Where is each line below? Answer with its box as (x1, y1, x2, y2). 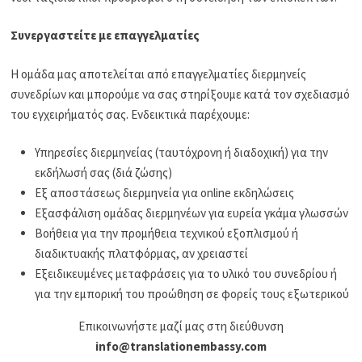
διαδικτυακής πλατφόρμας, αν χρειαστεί (35, 246, 249, 262)
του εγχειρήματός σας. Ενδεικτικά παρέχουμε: (11, 106, 250, 122)
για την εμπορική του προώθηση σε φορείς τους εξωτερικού (35, 286, 350, 302)
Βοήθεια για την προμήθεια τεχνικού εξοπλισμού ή (35, 225, 299, 242)
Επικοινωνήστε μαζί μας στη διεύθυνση (78, 318, 284, 335)
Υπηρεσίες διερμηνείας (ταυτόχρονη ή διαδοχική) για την (35, 145, 329, 161)
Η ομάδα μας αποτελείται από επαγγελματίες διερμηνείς (11, 65, 307, 82)
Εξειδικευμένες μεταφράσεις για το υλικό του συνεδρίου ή (35, 266, 338, 282)
